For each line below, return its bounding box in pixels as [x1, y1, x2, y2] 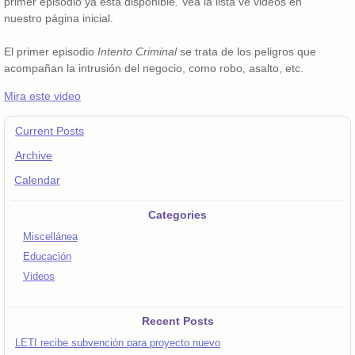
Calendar [14, 174, 60, 186]
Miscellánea [23, 231, 78, 242]
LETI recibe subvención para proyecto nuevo [15, 338, 220, 349]
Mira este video [4, 90, 81, 102]
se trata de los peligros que [177, 45, 316, 58]
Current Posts [15, 124, 84, 137]
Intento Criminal [97, 45, 177, 58]
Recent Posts [141, 315, 214, 327]
